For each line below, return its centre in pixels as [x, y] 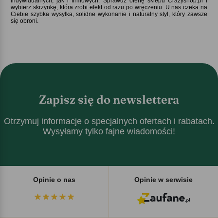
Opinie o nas [54, 179]
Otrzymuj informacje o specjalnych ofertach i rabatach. [109, 121]
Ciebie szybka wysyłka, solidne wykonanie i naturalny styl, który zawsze [109, 14]
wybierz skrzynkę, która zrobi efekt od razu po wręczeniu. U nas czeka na [109, 7]
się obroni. [25, 21]
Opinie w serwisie [163, 179]
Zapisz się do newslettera [109, 99]
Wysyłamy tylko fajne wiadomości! [109, 131]
